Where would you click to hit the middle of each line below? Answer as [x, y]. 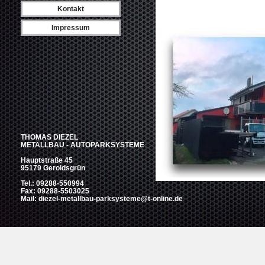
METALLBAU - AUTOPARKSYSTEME [83, 145]
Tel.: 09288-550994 [52, 183]
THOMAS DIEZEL [49, 137]
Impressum [71, 28]
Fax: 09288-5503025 [55, 191]
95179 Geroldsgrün [53, 168]
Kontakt [71, 9]
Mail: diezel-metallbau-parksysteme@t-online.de [102, 199]
